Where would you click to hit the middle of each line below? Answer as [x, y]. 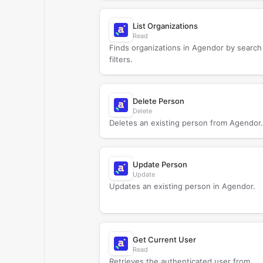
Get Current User [164, 240]
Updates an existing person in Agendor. [182, 186]
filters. [121, 59]
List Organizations [165, 26]
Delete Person [158, 101]
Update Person [160, 164]
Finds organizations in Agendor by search [185, 48]
